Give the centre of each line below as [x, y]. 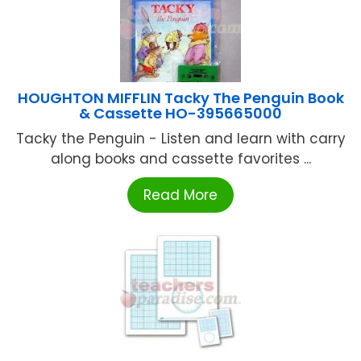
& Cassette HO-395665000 [180, 114]
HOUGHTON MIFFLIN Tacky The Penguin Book [180, 98]
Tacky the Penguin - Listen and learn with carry [180, 139]
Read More [180, 195]
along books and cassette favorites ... [180, 159]
